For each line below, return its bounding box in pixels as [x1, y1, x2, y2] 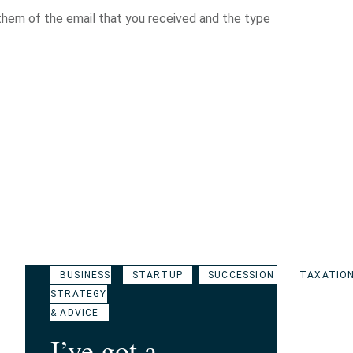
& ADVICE [50, 307, 99, 318]
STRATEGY [50, 288, 107, 299]
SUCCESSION [208, 269, 275, 281]
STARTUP [132, 269, 184, 281]
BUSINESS [60, 269, 111, 281]
